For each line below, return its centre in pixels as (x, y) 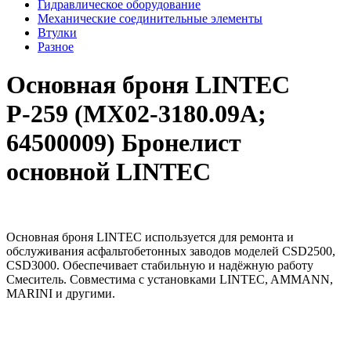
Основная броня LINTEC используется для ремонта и (150, 237)
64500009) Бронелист (124, 143)
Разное (56, 46)
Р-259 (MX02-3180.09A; (136, 114)
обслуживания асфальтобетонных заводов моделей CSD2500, (171, 251)
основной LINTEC (109, 172)
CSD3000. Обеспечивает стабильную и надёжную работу (160, 265)
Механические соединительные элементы (150, 18)
